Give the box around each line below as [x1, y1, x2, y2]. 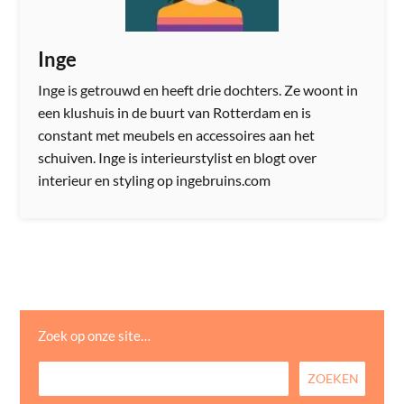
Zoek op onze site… [38, 326, 151, 344]
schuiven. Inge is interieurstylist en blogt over [38, 148, 317, 166]
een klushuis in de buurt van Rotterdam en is [38, 103, 312, 121]
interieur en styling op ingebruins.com [38, 170, 271, 188]
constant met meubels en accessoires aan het [38, 125, 316, 143]
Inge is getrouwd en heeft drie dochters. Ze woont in [38, 80, 359, 98]
